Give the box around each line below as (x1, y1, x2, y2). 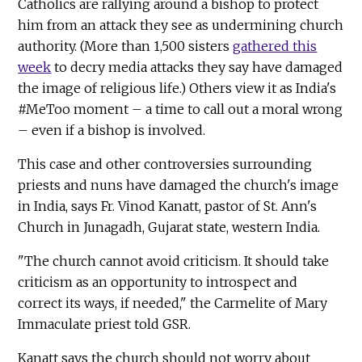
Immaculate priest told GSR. (18, 316, 192, 333)
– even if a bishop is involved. (18, 122, 206, 139)
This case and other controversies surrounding (18, 156, 313, 173)
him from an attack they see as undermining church (18, 17, 344, 34)
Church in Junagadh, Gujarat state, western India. (18, 219, 321, 236)
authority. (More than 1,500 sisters (18, 38, 234, 55)
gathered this (233, 38, 318, 55)
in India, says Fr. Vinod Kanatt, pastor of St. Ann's (18, 198, 318, 215)
